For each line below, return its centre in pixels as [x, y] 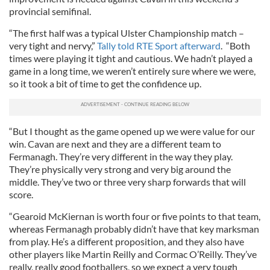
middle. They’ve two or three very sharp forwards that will [127, 182]
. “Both [235, 46]
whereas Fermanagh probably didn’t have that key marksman [134, 229]
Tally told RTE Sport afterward [159, 46]
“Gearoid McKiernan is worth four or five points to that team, [135, 216]
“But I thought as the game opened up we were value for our [132, 131]
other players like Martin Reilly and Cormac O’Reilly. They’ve [133, 254]
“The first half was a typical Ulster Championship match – [127, 33]
